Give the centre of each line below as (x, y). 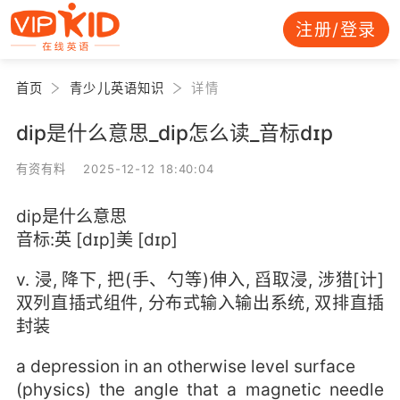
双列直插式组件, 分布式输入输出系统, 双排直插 (200, 303)
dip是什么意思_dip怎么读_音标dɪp (174, 132)
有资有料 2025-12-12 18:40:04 (115, 168)
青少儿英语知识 (117, 87)
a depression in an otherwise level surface (185, 367)
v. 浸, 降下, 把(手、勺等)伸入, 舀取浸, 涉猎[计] (200, 280)
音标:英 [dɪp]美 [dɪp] (96, 239)
